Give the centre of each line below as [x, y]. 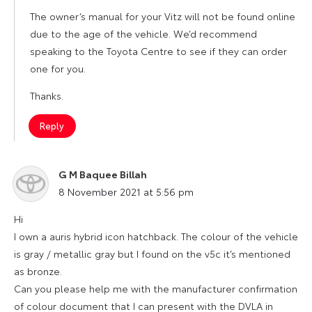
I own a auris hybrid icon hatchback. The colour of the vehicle [156, 236]
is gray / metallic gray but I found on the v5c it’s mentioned [152, 253]
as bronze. [38, 271]
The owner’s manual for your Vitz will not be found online [163, 16]
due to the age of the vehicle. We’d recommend [143, 33]
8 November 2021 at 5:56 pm [126, 191]
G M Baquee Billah [103, 174]
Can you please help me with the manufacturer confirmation [156, 288]
